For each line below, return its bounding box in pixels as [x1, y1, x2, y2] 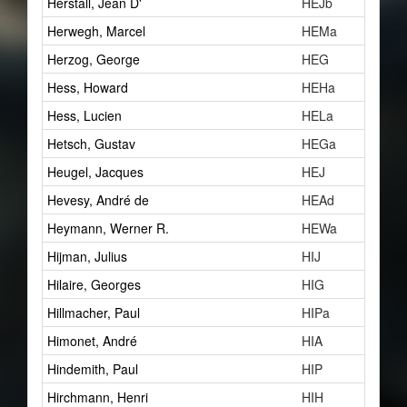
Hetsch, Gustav [47, 134, 135, 153]
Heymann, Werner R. [47, 219, 169, 237]
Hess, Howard [47, 78, 128, 96]
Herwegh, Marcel [47, 22, 145, 40]
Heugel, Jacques [47, 163, 144, 181]
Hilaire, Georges [47, 275, 141, 293]
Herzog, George [47, 50, 140, 68]
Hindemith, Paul [47, 360, 138, 378]
